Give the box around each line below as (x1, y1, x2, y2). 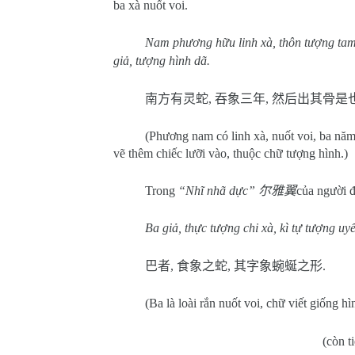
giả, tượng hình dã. (113, 54, 210, 67)
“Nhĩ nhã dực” (178, 184, 258, 197)
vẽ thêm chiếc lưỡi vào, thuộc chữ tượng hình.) (113, 147, 348, 160)
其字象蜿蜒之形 (234, 259, 323, 273)
